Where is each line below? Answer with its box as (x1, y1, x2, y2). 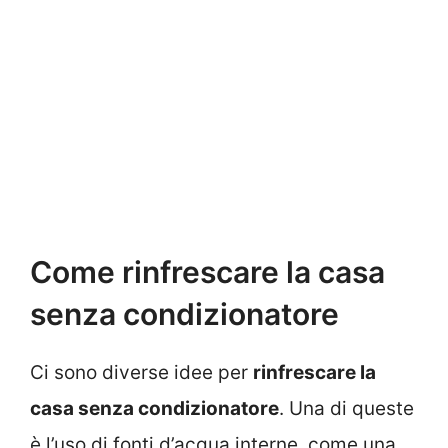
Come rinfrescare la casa (30, 254, 385, 291)
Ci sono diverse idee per (30, 361, 253, 385)
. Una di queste (279, 397, 414, 421)
